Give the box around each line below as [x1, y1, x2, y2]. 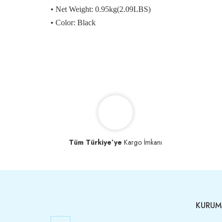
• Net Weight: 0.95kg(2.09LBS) [51, 4, 151, 13]
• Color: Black [51, 18, 96, 27]
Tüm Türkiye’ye [69, 137, 122, 148]
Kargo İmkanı [122, 137, 163, 148]
